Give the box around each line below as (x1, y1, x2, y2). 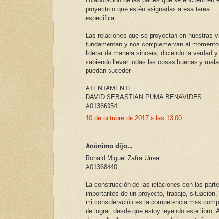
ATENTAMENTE (86, 85, 132, 92)
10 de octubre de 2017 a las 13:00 (86, 114, 182, 122)
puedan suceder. (86, 67, 132, 75)
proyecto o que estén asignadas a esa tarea (86, 5, 210, 13)
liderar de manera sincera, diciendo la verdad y (86, 49, 218, 57)
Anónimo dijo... (86, 142, 133, 150)
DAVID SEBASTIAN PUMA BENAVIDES (86, 93, 202, 101)
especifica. (86, 14, 116, 22)
